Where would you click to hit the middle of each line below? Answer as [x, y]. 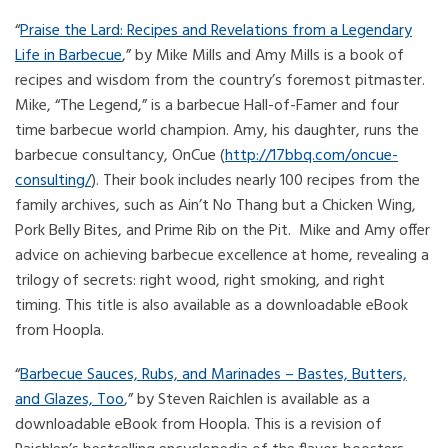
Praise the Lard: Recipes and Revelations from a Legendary [216, 31]
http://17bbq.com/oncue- [311, 156]
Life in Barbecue [68, 56]
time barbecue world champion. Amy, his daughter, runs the [217, 131]
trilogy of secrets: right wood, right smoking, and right [200, 281]
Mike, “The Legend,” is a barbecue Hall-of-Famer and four [207, 106]
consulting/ [53, 181]
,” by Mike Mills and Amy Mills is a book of [263, 56]
